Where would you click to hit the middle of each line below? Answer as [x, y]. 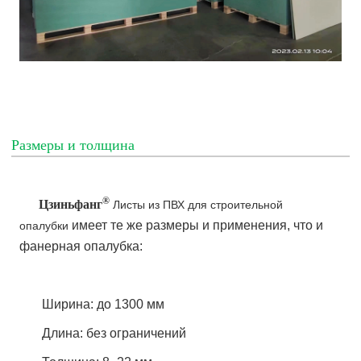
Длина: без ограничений [116, 333]
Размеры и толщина [73, 145]
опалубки [44, 225]
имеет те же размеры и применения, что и [196, 225]
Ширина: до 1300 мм [105, 304]
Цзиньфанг [61, 204]
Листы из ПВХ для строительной [198, 204]
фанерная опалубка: [81, 246]
